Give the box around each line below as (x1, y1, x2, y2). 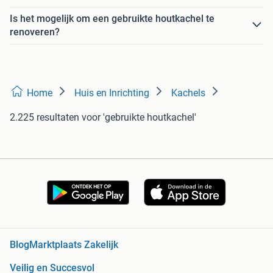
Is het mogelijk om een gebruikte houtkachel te (10, 12, 214, 24)
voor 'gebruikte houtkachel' (82, 111, 196, 123)
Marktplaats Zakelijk (29, 239, 118, 251)
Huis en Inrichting (74, 87, 149, 99)
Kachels (171, 87, 205, 99)
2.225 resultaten (10, 111, 79, 123)
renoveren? (10, 26, 60, 38)
